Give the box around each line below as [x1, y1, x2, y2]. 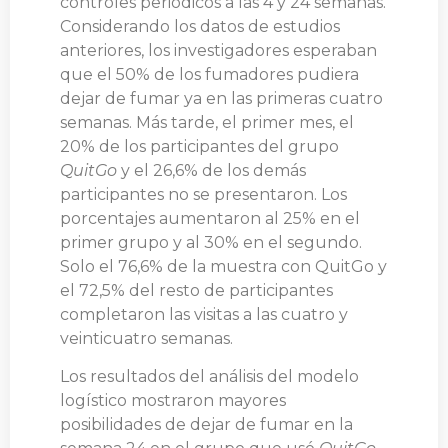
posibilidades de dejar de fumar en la [60, 414, 353, 434]
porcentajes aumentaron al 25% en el [60, 208, 360, 228]
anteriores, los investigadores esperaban [60, 40, 377, 60]
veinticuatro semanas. [60, 328, 233, 348]
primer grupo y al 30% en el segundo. [60, 232, 362, 252]
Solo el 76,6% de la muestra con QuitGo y [60, 256, 387, 276]
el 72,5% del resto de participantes [60, 280, 333, 300]
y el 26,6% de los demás [117, 160, 306, 180]
